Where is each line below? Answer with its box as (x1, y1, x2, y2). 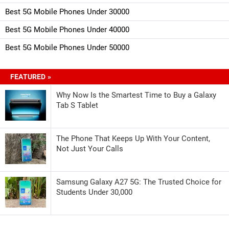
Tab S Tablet (56, 100, 98, 110)
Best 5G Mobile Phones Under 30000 (5, 7, 129, 16)
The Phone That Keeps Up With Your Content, (56, 133, 210, 143)
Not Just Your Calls (56, 144, 123, 153)
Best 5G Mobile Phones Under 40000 (5, 25, 129, 34)
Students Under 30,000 (56, 187, 132, 197)
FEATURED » (10, 72, 51, 81)
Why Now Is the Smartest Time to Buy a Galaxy (56, 90, 216, 100)
